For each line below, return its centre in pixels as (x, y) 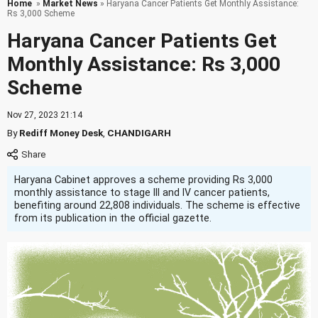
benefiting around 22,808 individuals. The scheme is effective (157, 205)
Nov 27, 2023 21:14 (45, 115)
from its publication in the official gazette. (113, 218)
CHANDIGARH (139, 133)
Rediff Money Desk (61, 133)
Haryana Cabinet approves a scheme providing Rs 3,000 (143, 180)
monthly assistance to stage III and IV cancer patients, (142, 192)
